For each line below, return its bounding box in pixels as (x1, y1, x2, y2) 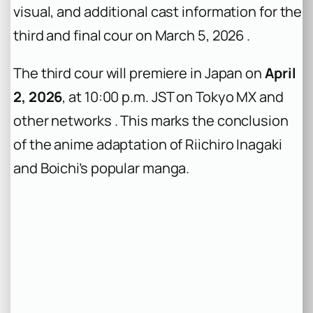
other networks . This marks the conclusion (13, 110, 289, 130)
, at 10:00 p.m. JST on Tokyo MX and (62, 87, 284, 106)
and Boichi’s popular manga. (13, 158, 190, 177)
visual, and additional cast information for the (13, 1, 303, 21)
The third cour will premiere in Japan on (13, 63, 265, 82)
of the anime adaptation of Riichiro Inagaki (13, 134, 282, 154)
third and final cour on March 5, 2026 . (13, 25, 251, 45)
